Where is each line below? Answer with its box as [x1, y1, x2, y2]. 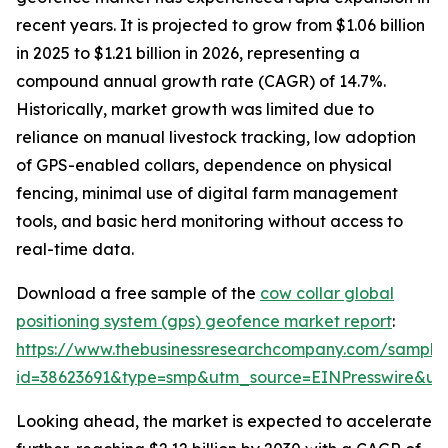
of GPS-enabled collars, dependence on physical [16, 155, 392, 176]
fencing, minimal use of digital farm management [16, 183, 398, 204]
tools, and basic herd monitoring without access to [16, 211, 403, 232]
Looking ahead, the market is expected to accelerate [16, 411, 432, 432]
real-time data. [16, 239, 134, 260]
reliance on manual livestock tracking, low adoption [16, 127, 416, 148]
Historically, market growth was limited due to [16, 99, 374, 120]
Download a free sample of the [16, 283, 260, 304]
